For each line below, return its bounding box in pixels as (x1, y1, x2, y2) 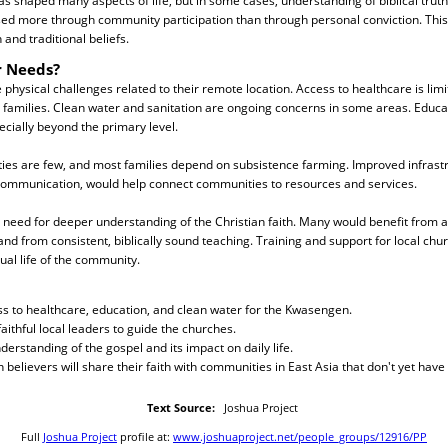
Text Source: (147, 399, 215, 415)
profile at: (117, 428, 173, 444)
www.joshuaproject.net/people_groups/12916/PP (173, 428, 427, 444)
